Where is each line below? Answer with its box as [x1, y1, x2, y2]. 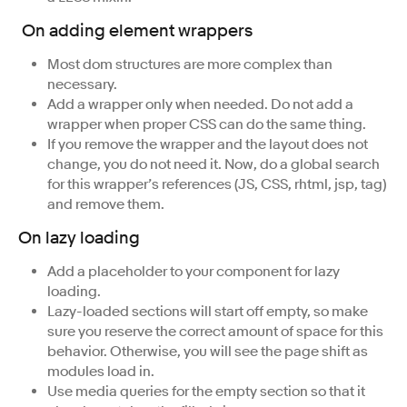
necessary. [47, 74, 117, 94]
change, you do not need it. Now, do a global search [47, 154, 380, 174]
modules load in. [47, 362, 154, 381]
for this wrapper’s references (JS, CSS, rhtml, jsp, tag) [47, 174, 386, 194]
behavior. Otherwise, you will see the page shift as [47, 342, 368, 361]
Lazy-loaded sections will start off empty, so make [47, 302, 368, 321]
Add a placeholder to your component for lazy [47, 262, 340, 281]
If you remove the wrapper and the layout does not [47, 134, 368, 154]
